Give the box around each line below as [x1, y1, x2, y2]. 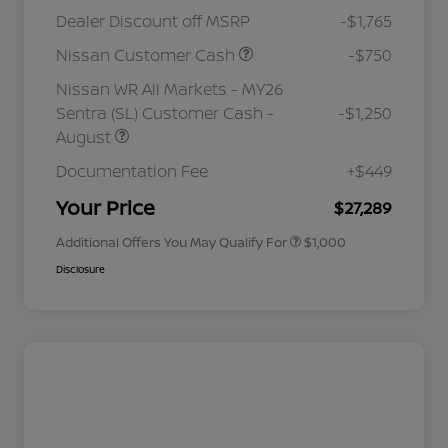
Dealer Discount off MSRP [56, 10, 250, 33]
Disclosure [56, 262, 105, 277]
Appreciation [186, 190, 248, 204]
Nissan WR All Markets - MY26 [56, 78, 283, 101]
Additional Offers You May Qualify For [56, 233, 287, 252]
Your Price [56, 194, 155, 222]
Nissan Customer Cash [56, 44, 239, 67]
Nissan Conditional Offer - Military [186, 175, 351, 189]
